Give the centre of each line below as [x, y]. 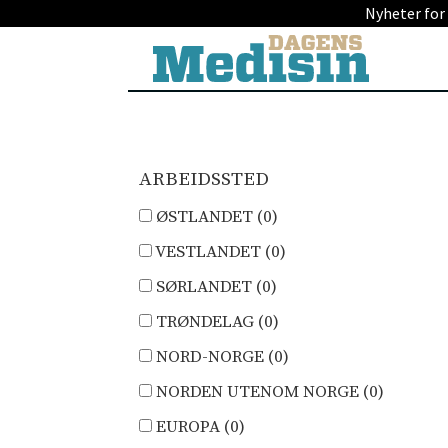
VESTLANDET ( [212, 251]
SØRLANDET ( [207, 286]
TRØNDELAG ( [208, 321]
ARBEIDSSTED [204, 178]
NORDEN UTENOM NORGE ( [261, 391]
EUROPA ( [191, 426]
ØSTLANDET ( [208, 216]
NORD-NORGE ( [213, 356]
